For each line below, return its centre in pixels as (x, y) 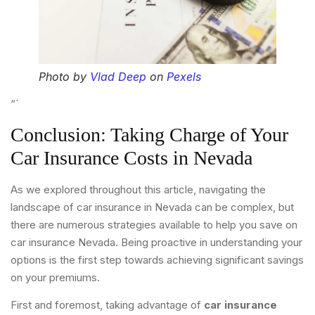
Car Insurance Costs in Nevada (131, 157)
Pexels (184, 77)
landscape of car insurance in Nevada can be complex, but (152, 207)
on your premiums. (55, 277)
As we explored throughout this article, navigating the (138, 189)
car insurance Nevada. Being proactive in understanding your (156, 242)
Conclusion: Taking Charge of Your (149, 134)
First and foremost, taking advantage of (107, 305)
